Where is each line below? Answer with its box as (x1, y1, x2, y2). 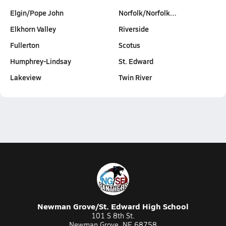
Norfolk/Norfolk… (118, 8, 177, 18)
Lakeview (10, 72, 41, 82)
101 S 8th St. (91, 211, 135, 220)
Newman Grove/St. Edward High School (37, 200, 189, 212)
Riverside (118, 24, 149, 34)
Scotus (118, 40, 140, 50)
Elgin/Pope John (10, 8, 64, 18)
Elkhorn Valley (10, 24, 56, 34)
